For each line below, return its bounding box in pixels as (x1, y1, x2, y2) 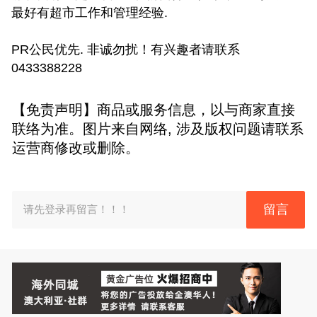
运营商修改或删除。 (11, 139, 139, 156)
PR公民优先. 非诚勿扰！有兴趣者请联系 (11, 42, 240, 57)
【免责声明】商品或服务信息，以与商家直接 (11, 101, 295, 117)
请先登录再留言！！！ (23, 202, 130, 215)
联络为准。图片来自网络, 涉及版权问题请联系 (11, 120, 304, 137)
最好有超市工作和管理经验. (11, 5, 171, 20)
